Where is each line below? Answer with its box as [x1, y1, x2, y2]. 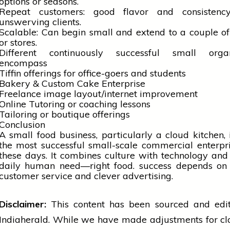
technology [161, 149, 208, 161]
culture [105, 149, 135, 161]
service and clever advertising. [39, 169, 173, 182]
